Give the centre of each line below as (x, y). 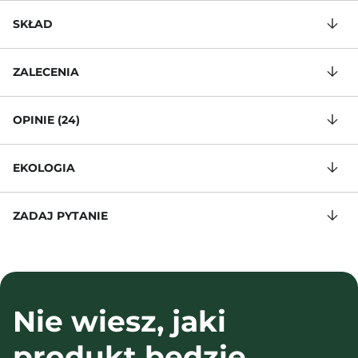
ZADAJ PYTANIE (60, 216)
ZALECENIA (46, 72)
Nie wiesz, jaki (119, 321)
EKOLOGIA (44, 168)
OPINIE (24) (46, 120)
